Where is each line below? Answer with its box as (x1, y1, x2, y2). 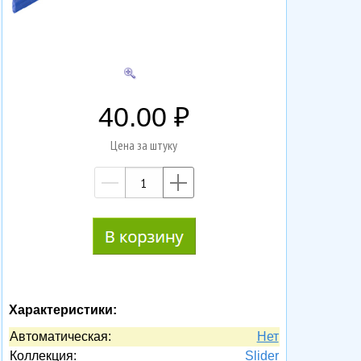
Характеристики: (8, 303, 117, 317)
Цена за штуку (110, 137, 178, 154)
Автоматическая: (9, 330, 111, 344)
